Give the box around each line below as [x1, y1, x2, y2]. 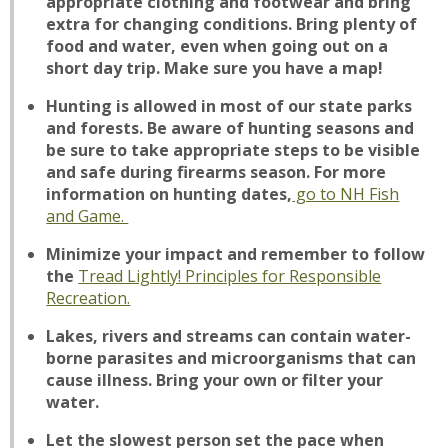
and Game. [46, 205, 129, 227]
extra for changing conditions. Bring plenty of [46, 13, 418, 35]
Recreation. [46, 287, 131, 309]
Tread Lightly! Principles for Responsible [78, 265, 382, 287]
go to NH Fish [292, 183, 400, 205]
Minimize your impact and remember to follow [46, 243, 426, 265]
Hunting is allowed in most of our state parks [46, 95, 413, 117]
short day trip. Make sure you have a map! [46, 57, 384, 79]
